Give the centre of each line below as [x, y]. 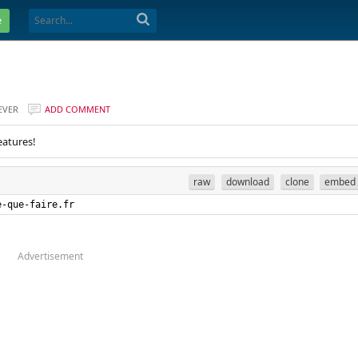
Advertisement [50, 256]
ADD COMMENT [78, 109]
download [247, 181]
